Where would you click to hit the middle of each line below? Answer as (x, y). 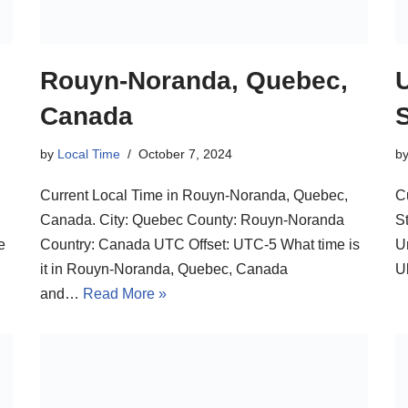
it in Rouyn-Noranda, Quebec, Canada (164, 270)
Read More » (125, 294)
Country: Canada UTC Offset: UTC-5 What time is (200, 245)
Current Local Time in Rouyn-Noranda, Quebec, (194, 196)
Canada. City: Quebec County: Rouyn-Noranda (192, 220)
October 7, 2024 (185, 154)
